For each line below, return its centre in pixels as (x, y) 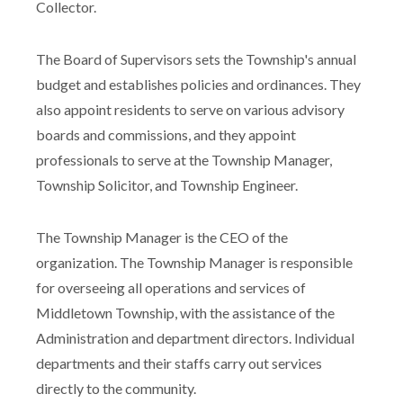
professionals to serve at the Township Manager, (184, 159)
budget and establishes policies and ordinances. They (198, 84)
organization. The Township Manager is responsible (194, 262)
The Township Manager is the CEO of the (162, 237)
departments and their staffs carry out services (179, 363)
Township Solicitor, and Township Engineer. (167, 184)
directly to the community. (116, 388)
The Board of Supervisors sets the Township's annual (196, 58)
